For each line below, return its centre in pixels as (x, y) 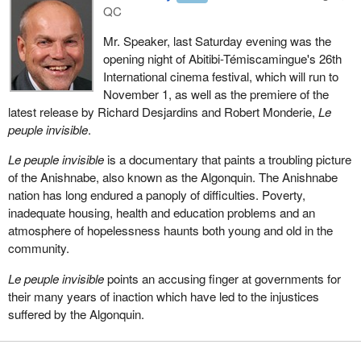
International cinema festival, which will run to (220, 77)
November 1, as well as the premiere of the (216, 94)
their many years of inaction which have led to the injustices (163, 296)
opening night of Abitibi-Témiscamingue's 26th (222, 59)
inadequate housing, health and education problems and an (161, 213)
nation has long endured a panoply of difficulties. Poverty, (156, 195)
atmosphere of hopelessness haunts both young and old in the (170, 230)
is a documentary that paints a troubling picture (227, 160)
